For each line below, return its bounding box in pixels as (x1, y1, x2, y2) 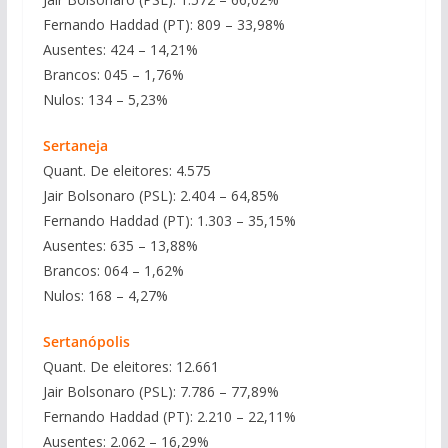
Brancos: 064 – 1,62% (42, 260, 184, 280)
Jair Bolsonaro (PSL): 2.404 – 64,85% (42, 185, 279, 205)
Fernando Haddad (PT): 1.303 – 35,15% (42, 210, 296, 230)
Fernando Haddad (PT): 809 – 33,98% (42, 14, 285, 34)
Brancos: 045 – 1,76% (42, 64, 184, 84)
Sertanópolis (42, 331, 130, 351)
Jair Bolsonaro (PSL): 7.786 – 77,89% (42, 381, 279, 401)
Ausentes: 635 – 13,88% (42, 235, 198, 255)
